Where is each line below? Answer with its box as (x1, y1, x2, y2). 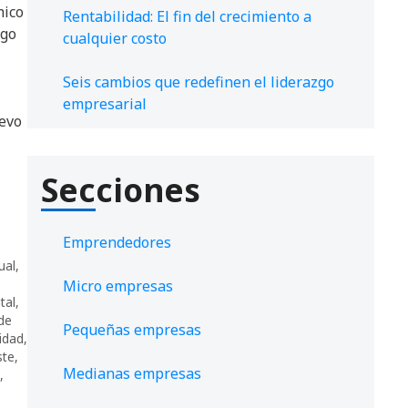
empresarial (63, 94, 147, 115)
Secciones (41, 168, 200, 212)
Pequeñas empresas (63, 320, 201, 341)
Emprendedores (63, 232, 171, 253)
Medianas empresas (63, 363, 201, 384)
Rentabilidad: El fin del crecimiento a (63, 6, 311, 27)
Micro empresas (63, 276, 173, 297)
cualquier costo (63, 28, 167, 49)
